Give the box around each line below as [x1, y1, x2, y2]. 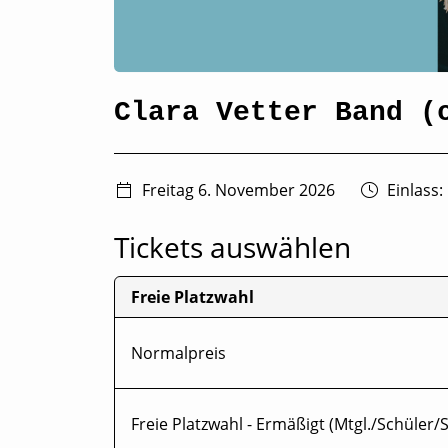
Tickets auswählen [114, 227, 351, 266]
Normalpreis [131, 341, 226, 364]
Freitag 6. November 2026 [142, 178, 335, 201]
